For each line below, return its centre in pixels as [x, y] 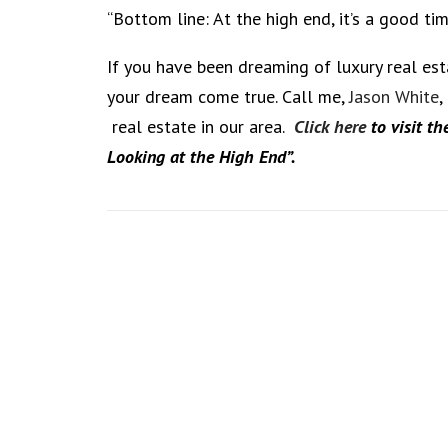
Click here [330, 126]
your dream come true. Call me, [228, 96]
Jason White [394, 96]
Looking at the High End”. [201, 156]
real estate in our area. [200, 126]
